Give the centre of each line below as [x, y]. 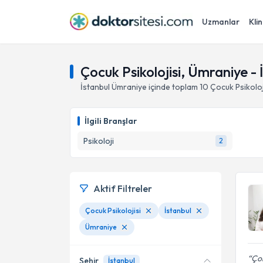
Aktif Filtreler [123, 188]
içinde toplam [172, 87]
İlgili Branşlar [111, 121]
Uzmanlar [221, 22]
